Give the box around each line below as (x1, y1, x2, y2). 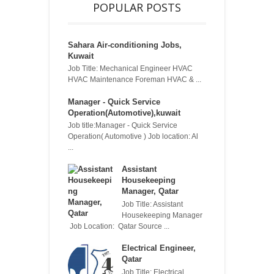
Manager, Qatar (122, 187, 179, 196)
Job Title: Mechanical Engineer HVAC (68, 65, 193, 73)
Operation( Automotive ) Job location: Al (68, 133, 198, 141)
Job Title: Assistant (122, 200, 183, 208)
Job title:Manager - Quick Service (68, 122, 177, 130)
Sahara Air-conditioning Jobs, (68, 40, 182, 50)
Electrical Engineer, (122, 243, 196, 253)
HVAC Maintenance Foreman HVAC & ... (68, 76, 201, 84)
